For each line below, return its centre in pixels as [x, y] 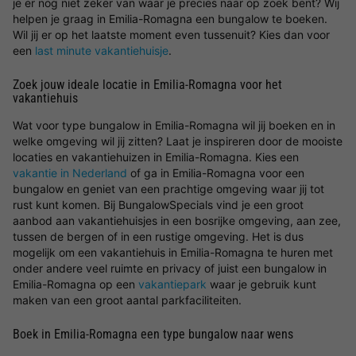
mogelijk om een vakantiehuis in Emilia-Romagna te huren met [173, 252]
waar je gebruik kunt [261, 284]
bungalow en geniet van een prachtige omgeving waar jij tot [168, 189]
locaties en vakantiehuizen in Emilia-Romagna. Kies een [156, 157]
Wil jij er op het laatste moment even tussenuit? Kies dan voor [171, 35]
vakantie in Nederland [70, 173]
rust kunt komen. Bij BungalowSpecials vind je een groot [158, 205]
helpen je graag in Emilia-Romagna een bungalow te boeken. [170, 19]
